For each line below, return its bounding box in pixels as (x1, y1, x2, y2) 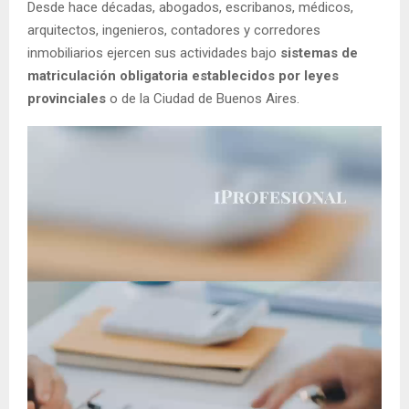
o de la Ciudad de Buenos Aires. (106, 90, 299, 108)
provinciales (27, 90, 106, 108)
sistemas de (280, 45, 358, 62)
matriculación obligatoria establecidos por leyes (27, 68, 339, 85)
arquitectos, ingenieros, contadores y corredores (27, 22, 320, 39)
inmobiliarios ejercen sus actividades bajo (27, 45, 280, 62)
